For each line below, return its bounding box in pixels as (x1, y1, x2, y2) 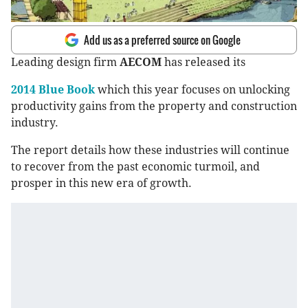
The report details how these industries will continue (11, 144, 289, 157)
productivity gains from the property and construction (11, 100, 297, 113)
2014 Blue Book (11, 83, 95, 97)
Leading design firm (11, 56, 120, 69)
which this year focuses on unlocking (95, 83, 290, 97)
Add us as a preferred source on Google (84, 32, 241, 48)
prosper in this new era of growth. (11, 177, 192, 190)
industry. (11, 116, 58, 130)
